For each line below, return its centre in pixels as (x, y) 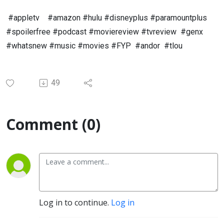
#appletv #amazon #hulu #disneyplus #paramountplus (106, 18)
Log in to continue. (75, 202)
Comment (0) (53, 124)
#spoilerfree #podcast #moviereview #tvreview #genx (104, 32)
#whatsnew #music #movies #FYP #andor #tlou (96, 46)
